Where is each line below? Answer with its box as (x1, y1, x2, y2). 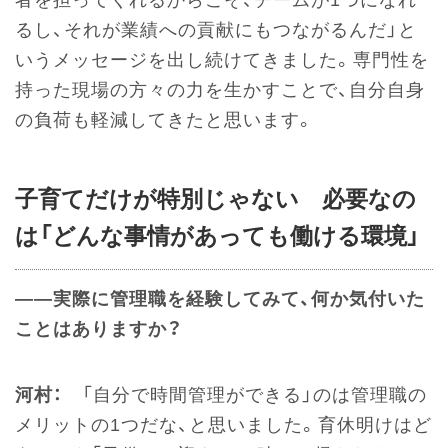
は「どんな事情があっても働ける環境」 (15, 223, 420, 250)
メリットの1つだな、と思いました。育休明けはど (15, 415, 432, 436)
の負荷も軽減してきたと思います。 (15, 110, 315, 131)
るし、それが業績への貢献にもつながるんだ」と (15, 20, 417, 41)
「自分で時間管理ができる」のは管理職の (63, 385, 427, 406)
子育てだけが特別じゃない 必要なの (15, 186, 416, 213)
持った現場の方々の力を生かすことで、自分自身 (15, 80, 425, 101)
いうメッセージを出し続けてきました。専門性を (15, 50, 429, 71)
